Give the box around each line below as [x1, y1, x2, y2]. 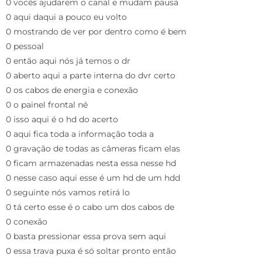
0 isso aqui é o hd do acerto [6, 113, 118, 125]
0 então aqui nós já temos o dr [6, 55, 130, 66]
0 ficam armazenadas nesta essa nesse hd [6, 157, 176, 168]
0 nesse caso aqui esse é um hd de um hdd [6, 172, 180, 183]
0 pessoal [6, 40, 44, 51]
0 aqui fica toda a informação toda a [6, 128, 154, 139]
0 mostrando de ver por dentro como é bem [6, 26, 187, 37]
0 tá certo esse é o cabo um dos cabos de [6, 201, 174, 212]
